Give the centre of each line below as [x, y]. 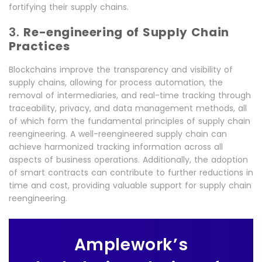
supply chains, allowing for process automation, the [116, 82]
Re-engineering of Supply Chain [126, 32]
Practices [39, 46]
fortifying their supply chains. [69, 7]
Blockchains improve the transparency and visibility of [121, 70]
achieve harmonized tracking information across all [116, 147]
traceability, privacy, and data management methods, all [128, 108]
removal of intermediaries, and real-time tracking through [130, 95]
